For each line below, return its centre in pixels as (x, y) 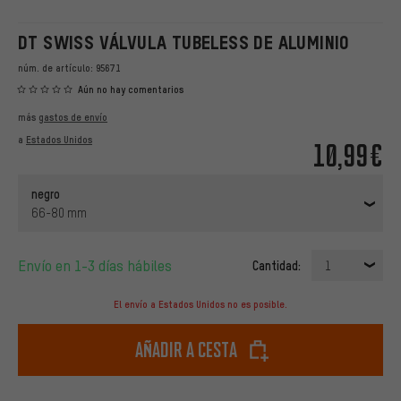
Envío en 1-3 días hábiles (99, 266)
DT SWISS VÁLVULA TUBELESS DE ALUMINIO (184, 43)
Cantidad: (277, 265)
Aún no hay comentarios (131, 90)
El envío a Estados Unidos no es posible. (200, 305)
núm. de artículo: (57, 68)
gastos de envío (73, 118)
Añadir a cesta (186, 350)
